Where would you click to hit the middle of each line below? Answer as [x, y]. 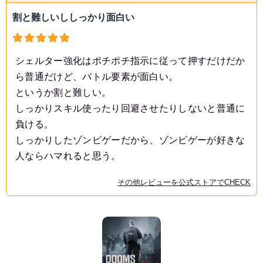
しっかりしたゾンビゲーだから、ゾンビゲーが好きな [130, 140]
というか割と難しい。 [63, 92]
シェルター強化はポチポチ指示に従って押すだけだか [130, 60]
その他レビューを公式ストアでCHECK [184, 182]
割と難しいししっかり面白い [73, 17]
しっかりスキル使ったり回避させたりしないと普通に [130, 108]
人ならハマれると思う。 [68, 156]
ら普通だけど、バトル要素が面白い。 [97, 76]
